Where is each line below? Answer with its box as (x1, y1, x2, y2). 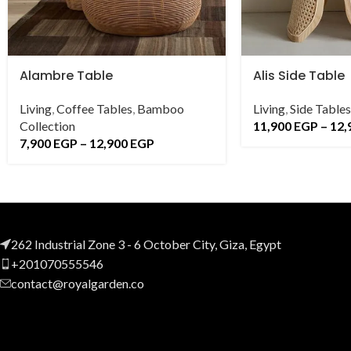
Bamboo (137, 101, 184, 116)
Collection (20, 118, 75, 133)
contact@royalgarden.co (11, 275, 144, 291)
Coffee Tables (56, 101, 132, 116)
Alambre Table (20, 67, 113, 85)
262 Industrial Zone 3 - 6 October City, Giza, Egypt (11, 236, 281, 251)
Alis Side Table (253, 67, 345, 85)
